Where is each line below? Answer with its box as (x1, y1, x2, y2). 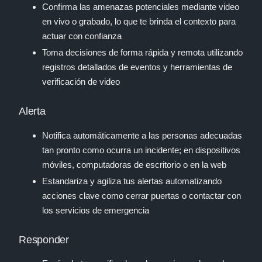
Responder (19, 233, 69, 246)
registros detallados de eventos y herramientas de (42, 62, 232, 73)
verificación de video (42, 77, 120, 87)
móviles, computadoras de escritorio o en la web (42, 159, 226, 170)
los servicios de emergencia (42, 205, 149, 215)
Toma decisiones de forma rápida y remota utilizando (42, 47, 243, 58)
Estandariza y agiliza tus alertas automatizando (42, 175, 222, 186)
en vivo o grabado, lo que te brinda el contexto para (42, 16, 236, 27)
